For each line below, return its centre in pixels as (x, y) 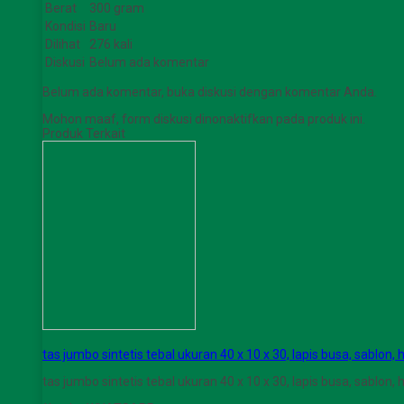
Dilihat (63, 45)
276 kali (111, 45)
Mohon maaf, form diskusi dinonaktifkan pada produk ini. (204, 119)
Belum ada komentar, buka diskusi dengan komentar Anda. (210, 92)
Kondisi (65, 27)
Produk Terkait (84, 134)
